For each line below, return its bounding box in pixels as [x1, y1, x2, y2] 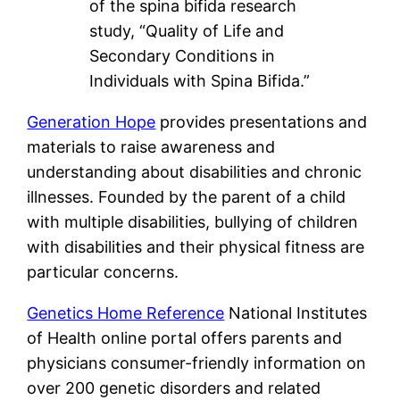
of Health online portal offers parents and [27, 329, 343, 348]
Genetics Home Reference [27, 304, 225, 323]
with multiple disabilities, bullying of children [27, 212, 359, 232]
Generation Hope [27, 112, 156, 132]
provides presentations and [155, 112, 368, 132]
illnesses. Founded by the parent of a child [27, 187, 346, 207]
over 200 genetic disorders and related [27, 379, 321, 398]
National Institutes [224, 304, 368, 323]
